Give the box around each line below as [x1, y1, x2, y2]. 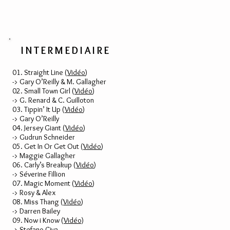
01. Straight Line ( [12, 68, 67, 77]
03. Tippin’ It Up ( [12, 105, 65, 114]
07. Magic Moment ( [12, 179, 74, 188]
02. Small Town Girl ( [12, 86, 74, 95]
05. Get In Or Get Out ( [12, 142, 83, 151]
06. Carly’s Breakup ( [12, 160, 76, 169]
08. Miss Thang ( [12, 197, 63, 206]
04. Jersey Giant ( [12, 123, 65, 132]
